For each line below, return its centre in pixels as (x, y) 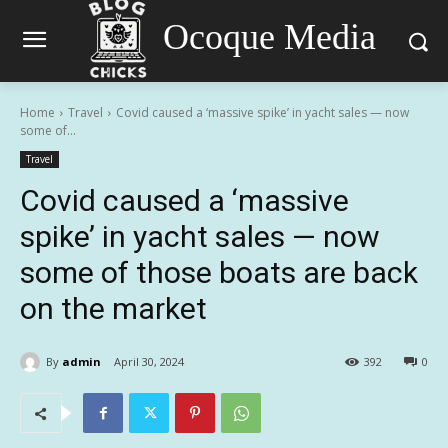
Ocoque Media (269, 36)
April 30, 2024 (149, 362)
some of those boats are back (219, 272)
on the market (113, 308)
